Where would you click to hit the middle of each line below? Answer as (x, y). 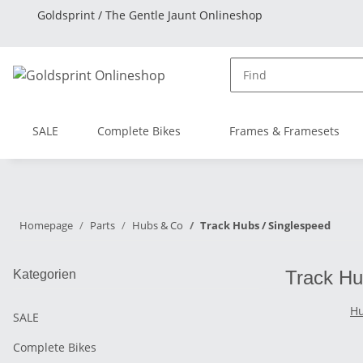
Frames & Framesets (284, 131)
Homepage (46, 225)
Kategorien (45, 274)
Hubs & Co (158, 225)
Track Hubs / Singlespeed (265, 225)
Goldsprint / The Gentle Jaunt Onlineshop (150, 15)
